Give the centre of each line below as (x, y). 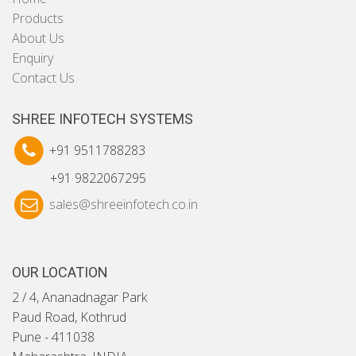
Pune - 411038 (53, 337)
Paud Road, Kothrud (69, 317)
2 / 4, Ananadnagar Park (79, 298)
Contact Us (43, 78)
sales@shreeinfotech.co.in (123, 204)
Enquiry (33, 58)
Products (38, 18)
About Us (38, 38)
